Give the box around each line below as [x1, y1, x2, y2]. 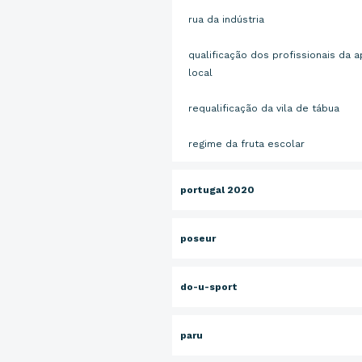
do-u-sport [179, 281, 238, 293]
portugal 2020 [179, 184, 255, 196]
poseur [179, 233, 216, 244]
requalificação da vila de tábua [187, 103, 339, 114]
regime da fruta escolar [187, 138, 305, 149]
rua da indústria [187, 14, 264, 25]
